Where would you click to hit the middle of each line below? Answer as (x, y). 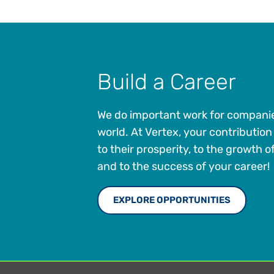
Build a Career (166, 82)
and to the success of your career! (183, 167)
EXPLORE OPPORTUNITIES (172, 200)
